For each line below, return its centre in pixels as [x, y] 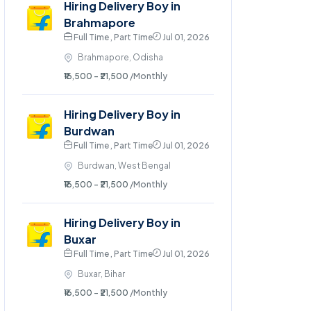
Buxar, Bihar [101, 274]
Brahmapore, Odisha [120, 57]
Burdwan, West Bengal [124, 165]
